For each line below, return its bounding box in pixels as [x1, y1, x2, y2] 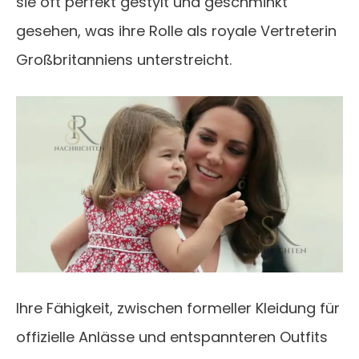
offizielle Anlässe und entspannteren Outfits [16, 327, 328, 348]
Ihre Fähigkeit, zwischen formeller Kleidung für [16, 298, 340, 319]
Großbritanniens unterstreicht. [16, 50, 232, 71]
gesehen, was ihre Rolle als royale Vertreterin [16, 21, 337, 42]
